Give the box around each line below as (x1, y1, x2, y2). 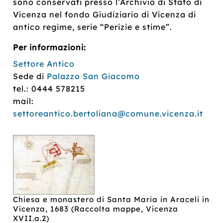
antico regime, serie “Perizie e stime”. (13, 21, 173, 32)
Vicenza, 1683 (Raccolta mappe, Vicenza (13, 204, 179, 214)
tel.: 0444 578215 (13, 83, 86, 94)
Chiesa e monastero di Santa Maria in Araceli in (13, 194, 210, 204)
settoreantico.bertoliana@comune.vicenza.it (13, 108, 204, 118)
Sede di (13, 71, 47, 81)
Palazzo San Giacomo (47, 71, 140, 81)
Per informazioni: (13, 42, 87, 52)
